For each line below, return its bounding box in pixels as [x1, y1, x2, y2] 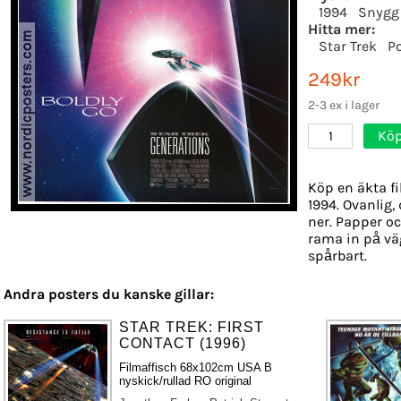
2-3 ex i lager [308, 97, 380, 113]
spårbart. [308, 246, 367, 264]
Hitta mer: [308, 20, 375, 38]
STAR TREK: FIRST [119, 319, 265, 335]
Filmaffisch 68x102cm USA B [119, 360, 273, 374]
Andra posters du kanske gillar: [4, 285, 214, 303]
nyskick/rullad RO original [119, 373, 252, 388]
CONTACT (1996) [119, 335, 247, 351]
